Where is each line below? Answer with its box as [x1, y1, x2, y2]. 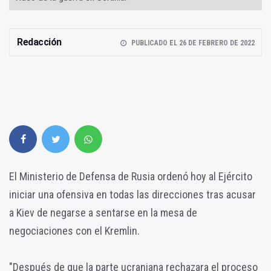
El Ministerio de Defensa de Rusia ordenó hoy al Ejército [9, 170, 252, 183]
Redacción [17, 36, 62, 48]
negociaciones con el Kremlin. [9, 224, 140, 238]
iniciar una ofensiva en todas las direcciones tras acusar [9, 188, 256, 201]
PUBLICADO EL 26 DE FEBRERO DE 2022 [131, 39, 255, 48]
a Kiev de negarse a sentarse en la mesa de [9, 206, 197, 220]
